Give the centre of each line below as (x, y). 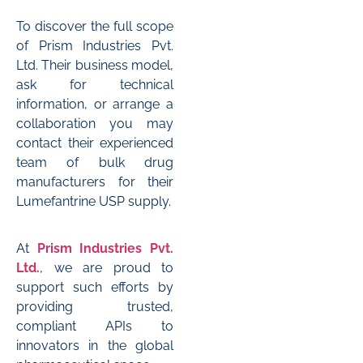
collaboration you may (95, 123)
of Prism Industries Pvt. (95, 45)
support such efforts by (95, 287)
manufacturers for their (95, 181)
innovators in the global (95, 345)
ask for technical (95, 84)
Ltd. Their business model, (95, 65)
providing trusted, (95, 306)
